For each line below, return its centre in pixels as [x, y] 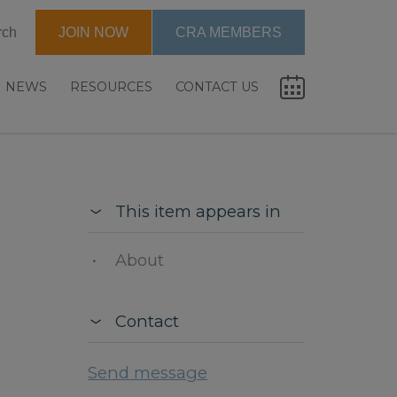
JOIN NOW [93, 33]
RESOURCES [111, 86]
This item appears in [198, 211]
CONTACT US [217, 86]
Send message [148, 373]
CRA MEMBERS [229, 33]
